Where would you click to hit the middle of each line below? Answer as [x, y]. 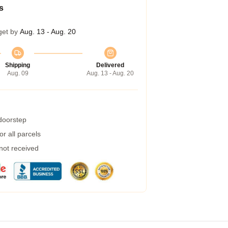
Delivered [110, 65]
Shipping [18, 65]
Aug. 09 [18, 73]
